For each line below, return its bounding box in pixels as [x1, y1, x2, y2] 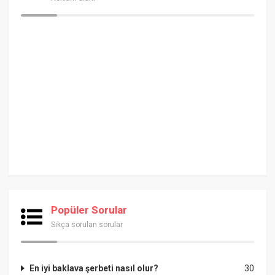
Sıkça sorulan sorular [51, 220, 123, 229]
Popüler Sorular [51, 203, 128, 216]
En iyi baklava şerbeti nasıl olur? [29, 263, 159, 273]
